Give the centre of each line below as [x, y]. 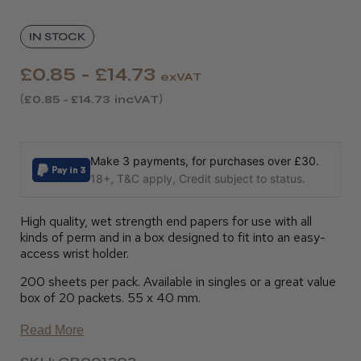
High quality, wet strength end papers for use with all [166, 221]
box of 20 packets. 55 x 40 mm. [110, 298]
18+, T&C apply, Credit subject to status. [198, 178]
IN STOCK [57, 37]
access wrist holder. [75, 253]
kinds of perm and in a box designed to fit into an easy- [173, 237]
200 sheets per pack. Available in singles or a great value [178, 282]
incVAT [137, 100]
